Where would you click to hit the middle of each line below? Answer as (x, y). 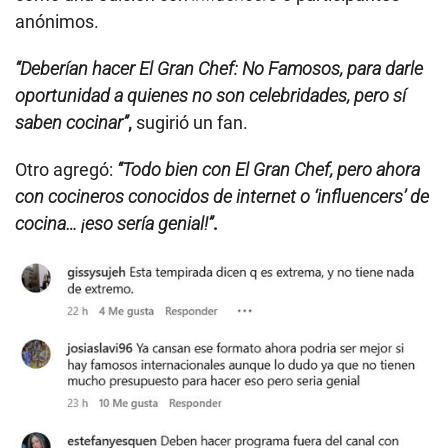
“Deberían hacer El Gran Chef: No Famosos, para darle (219, 68)
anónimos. (57, 21)
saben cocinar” (71, 122)
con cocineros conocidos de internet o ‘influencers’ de (222, 196)
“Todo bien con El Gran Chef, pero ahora (268, 169)
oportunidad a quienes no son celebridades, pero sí (210, 95)
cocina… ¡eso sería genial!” (114, 223)
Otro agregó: (66, 169)
